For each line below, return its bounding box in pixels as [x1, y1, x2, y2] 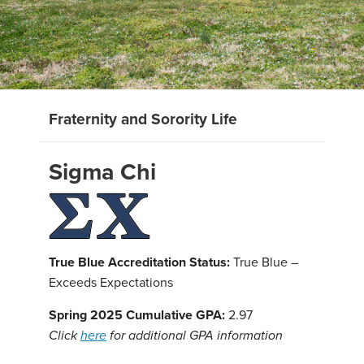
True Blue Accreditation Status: [49, 253, 230, 272]
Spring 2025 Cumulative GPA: [49, 305, 225, 325]
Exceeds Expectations [49, 273, 173, 292]
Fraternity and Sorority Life [49, 107, 237, 131]
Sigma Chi [49, 154, 156, 189]
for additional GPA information [106, 328, 283, 344]
